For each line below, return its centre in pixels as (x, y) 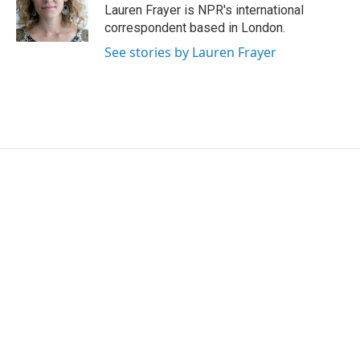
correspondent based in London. (195, 28)
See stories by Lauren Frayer (190, 52)
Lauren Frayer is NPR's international (204, 10)
